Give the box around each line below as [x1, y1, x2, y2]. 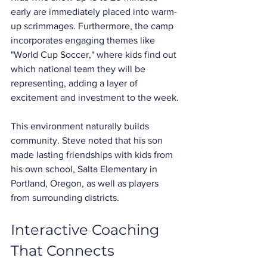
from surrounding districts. [11, 192, 119, 203]
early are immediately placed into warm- [11, 6, 177, 17]
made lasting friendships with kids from [11, 149, 175, 160]
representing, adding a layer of [11, 77, 140, 88]
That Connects [11, 241, 114, 259]
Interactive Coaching [11, 221, 163, 238]
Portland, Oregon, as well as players [11, 178, 161, 188]
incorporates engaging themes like [11, 35, 157, 45]
